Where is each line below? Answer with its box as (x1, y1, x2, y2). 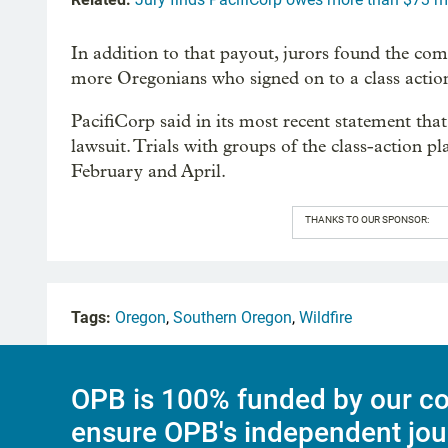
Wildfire (299, 307, 352, 327)
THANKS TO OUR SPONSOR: (304, 213, 429, 225)
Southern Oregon (173, 307, 292, 327)
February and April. (71, 160, 226, 182)
